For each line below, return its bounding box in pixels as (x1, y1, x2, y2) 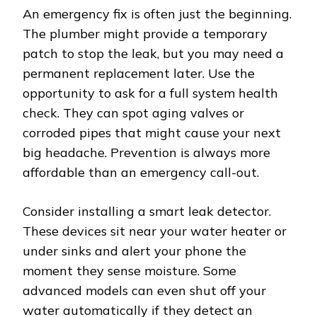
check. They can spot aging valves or (23, 105, 244, 122)
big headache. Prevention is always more (23, 144, 270, 161)
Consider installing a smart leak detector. (23, 203, 271, 220)
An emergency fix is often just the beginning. (23, 6, 292, 23)
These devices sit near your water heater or (23, 223, 287, 240)
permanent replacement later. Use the (23, 65, 255, 82)
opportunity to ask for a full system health (23, 85, 278, 102)
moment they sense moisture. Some (23, 263, 236, 279)
